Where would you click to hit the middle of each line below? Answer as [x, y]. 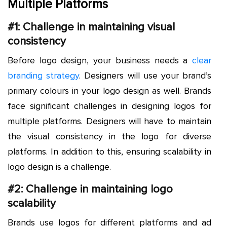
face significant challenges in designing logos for [109, 106]
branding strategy [44, 76]
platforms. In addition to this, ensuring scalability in [109, 152]
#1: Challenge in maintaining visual [91, 27]
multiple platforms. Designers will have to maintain [109, 121]
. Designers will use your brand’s [145, 76]
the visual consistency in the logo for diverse [109, 137]
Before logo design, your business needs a [100, 61]
